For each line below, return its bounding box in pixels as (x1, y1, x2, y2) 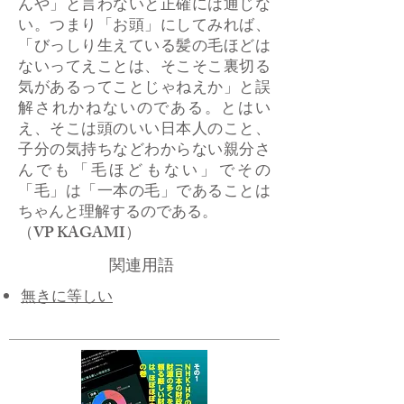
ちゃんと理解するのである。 (18, 200, 217, 227)
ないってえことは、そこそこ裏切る (18, 55, 271, 82)
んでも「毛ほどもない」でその (18, 159, 271, 186)
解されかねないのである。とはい (18, 96, 271, 124)
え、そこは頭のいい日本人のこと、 (18, 117, 271, 144)
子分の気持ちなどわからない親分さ (18, 138, 271, 165)
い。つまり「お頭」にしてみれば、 (18, 14, 271, 41)
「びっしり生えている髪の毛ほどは (18, 34, 271, 61)
